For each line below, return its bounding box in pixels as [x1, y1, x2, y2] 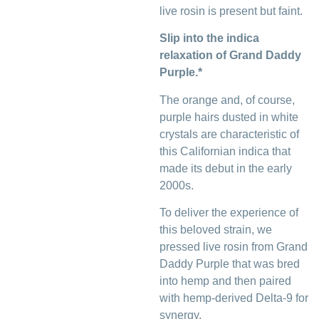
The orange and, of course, [159, 93, 295, 106]
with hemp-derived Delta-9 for [159, 292, 308, 305]
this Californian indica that [159, 145, 291, 157]
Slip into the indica [159, 32, 259, 45]
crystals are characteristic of [159, 127, 299, 140]
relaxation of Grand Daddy [159, 49, 301, 62]
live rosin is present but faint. [159, 5, 303, 18]
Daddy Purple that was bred [159, 258, 300, 271]
